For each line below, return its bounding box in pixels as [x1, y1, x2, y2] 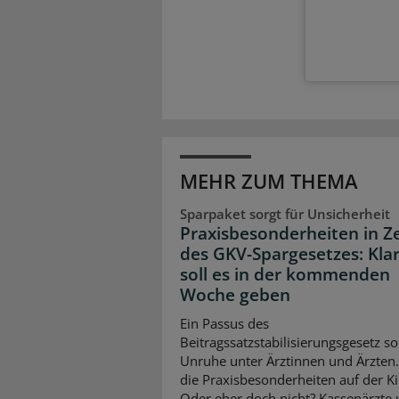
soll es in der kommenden [180, 263, 390, 287]
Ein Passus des [180, 313, 269, 332]
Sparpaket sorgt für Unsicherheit [180, 205, 390, 224]
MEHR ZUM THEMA [180, 167, 358, 195]
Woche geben [180, 283, 290, 307]
